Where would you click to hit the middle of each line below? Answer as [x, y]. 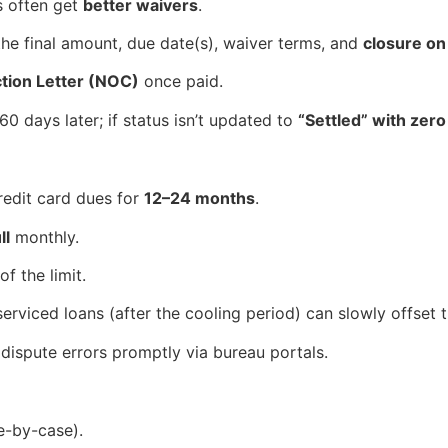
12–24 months [199, 198]
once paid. [181, 81]
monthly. [44, 236]
